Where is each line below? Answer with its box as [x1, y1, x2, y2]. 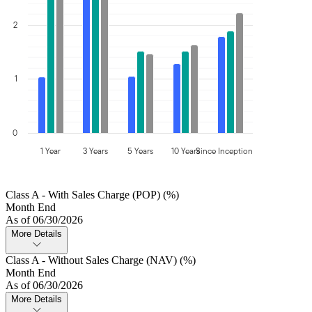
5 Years [127, 144, 153, 157]
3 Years [82, 144, 108, 157]
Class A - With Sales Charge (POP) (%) [6, 188, 179, 201]
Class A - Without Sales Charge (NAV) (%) [6, 253, 196, 266]
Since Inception [196, 144, 253, 157]
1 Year [40, 144, 61, 157]
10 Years [171, 144, 200, 157]
